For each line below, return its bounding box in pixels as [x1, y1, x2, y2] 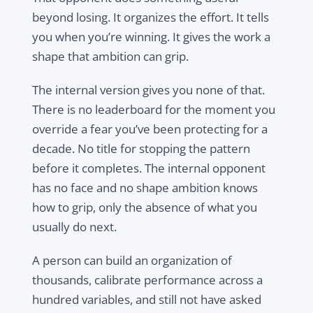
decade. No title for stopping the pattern [31, 140, 250, 157]
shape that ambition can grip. [31, 48, 189, 65]
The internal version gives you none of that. [31, 82, 265, 99]
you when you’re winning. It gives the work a [31, 29, 270, 45]
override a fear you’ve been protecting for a [31, 121, 268, 138]
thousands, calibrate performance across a [31, 272, 263, 289]
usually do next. [31, 219, 119, 235]
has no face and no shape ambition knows [31, 180, 258, 196]
